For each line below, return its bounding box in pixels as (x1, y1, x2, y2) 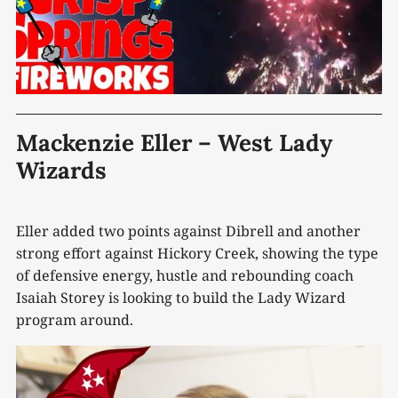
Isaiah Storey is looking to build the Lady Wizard (16, 288, 346, 308)
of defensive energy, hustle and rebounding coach (16, 266, 354, 286)
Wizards (16, 155, 107, 186)
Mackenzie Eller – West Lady (16, 128, 332, 158)
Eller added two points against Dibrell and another (16, 221, 361, 242)
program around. (16, 310, 133, 330)
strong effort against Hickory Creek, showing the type (16, 243, 378, 264)
